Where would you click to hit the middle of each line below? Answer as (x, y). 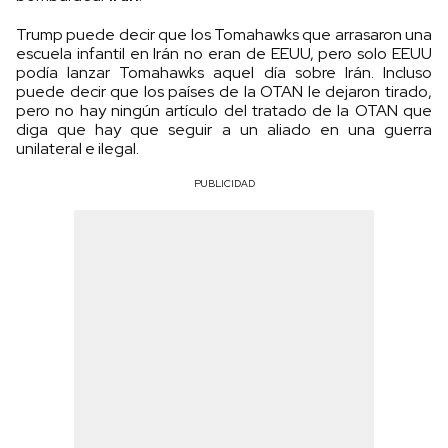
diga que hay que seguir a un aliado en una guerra (224, 130)
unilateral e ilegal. (77, 149)
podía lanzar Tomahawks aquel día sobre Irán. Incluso (224, 73)
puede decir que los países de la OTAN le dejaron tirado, (224, 92)
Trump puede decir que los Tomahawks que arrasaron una (224, 35)
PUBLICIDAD (224, 184)
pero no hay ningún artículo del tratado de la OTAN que (224, 111)
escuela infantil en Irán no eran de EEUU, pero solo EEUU (224, 54)
